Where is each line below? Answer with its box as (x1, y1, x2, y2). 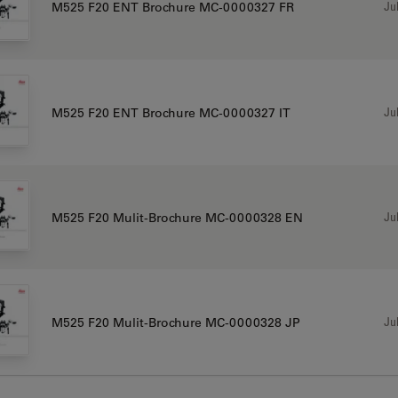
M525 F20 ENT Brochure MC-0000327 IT (51, 104, 291, 121)
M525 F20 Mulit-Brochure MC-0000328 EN (51, 209, 303, 226)
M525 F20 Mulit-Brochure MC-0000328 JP (51, 314, 300, 330)
